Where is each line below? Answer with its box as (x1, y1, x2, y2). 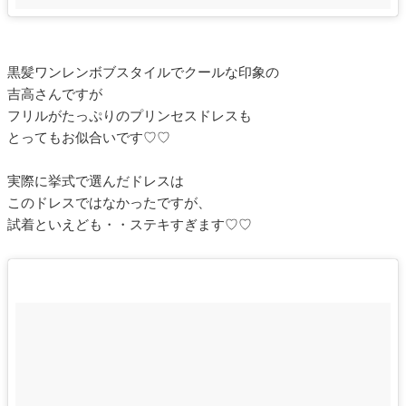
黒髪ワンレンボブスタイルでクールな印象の (7, 64, 279, 80)
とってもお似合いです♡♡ (7, 130, 170, 145)
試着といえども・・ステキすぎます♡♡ (7, 217, 252, 232)
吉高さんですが (7, 86, 102, 101)
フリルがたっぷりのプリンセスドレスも (7, 108, 252, 123)
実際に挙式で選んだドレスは (7, 173, 184, 188)
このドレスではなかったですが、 (7, 195, 211, 210)
